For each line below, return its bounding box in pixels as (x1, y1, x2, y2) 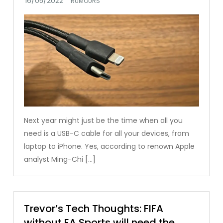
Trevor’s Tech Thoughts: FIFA (24, 202, 164, 216)
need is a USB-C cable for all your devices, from (24, 128, 190, 139)
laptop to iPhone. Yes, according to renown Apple (24, 141, 195, 152)
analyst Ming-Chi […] (24, 154, 96, 165)
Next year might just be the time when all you (24, 115, 183, 126)
